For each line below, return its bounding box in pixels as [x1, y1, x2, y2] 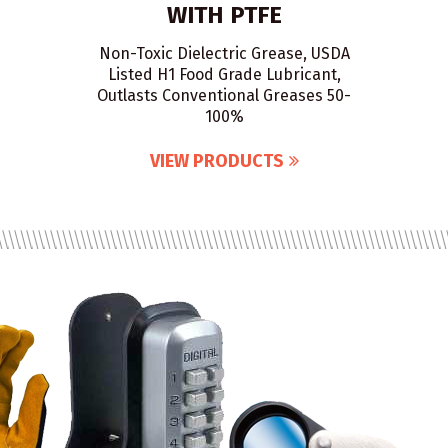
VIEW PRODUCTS [149, 150, 284, 172]
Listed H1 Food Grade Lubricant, [107, 65, 341, 84]
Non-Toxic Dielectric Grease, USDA [98, 44, 350, 63]
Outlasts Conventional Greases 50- [97, 86, 351, 105]
